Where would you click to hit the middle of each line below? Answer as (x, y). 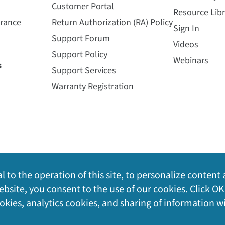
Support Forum (81, 38)
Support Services (84, 71)
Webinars (191, 61)
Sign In (186, 28)
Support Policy (80, 54)
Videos (186, 44)
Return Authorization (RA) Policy (112, 22)
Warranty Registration (93, 87)
